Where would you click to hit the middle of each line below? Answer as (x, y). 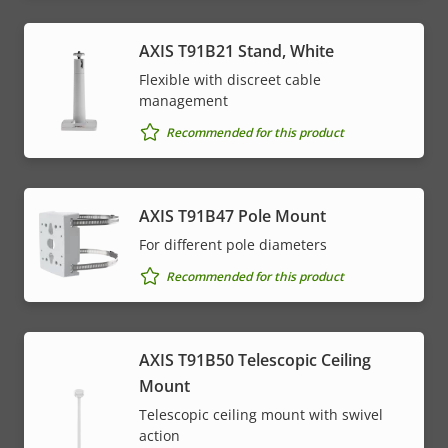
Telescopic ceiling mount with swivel (261, 415)
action (159, 436)
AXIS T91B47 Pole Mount (232, 216)
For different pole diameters (233, 245)
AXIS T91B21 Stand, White (236, 51)
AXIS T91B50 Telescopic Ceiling (255, 360)
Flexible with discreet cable (230, 80)
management (183, 101)
